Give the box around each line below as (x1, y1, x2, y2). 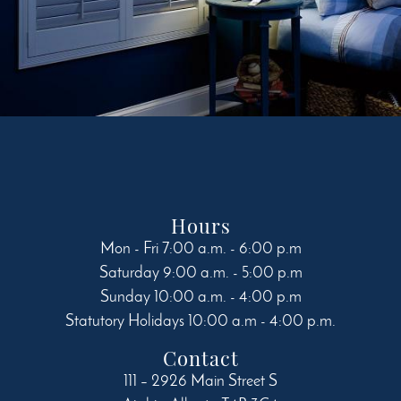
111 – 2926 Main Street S (124, 373, 277, 390)
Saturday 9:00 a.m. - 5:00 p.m (98, 265, 303, 282)
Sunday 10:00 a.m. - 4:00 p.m (99, 289, 302, 306)
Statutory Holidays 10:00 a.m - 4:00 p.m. (65, 313, 336, 330)
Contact (162, 345, 239, 371)
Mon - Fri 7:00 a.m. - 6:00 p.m (99, 241, 302, 258)
